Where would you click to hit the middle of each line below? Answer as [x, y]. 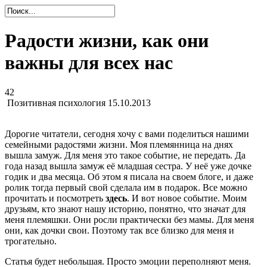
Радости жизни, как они [107, 41]
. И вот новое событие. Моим [187, 198]
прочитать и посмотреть [55, 198]
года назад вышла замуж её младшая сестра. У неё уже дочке [128, 166]
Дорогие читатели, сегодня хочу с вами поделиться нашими [127, 133]
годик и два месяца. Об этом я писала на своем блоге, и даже [129, 176]
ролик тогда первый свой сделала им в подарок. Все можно [126, 187]
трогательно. [31, 241]
